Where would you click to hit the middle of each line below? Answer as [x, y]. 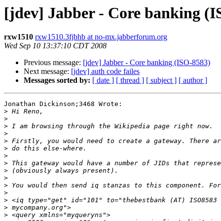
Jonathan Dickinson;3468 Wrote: [65, 104]
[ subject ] [161, 80]
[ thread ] [130, 80]
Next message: [47, 72]
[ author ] [193, 80]
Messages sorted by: [57, 80]
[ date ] [103, 80]
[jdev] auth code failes [105, 72]
